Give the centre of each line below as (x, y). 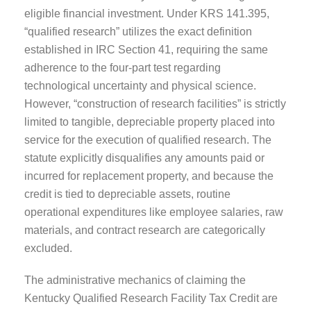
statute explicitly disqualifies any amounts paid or (144, 158)
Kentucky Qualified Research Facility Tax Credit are (151, 298)
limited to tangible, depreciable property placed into (150, 121)
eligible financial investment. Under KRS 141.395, (147, 13)
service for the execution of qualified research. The (148, 140)
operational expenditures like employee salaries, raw (154, 212)
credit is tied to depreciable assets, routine (127, 194)
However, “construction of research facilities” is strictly (155, 103)
